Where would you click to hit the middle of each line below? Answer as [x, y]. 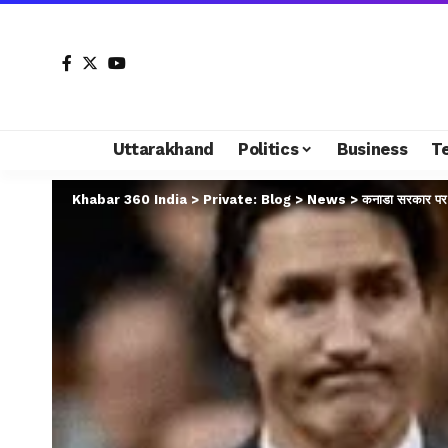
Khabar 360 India [129, 199]
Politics [268, 149]
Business [372, 149]
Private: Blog [247, 199]
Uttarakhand [163, 149]
